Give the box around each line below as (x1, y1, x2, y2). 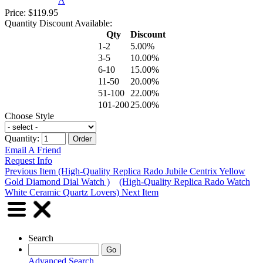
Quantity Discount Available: (5, 18, 112, 28)
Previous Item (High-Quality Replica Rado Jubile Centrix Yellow (5, 166, 245, 176)
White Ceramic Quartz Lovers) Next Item (5, 187, 159, 197)
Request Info (5, 155, 52, 166)
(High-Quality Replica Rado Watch (119, 176, 250, 187)
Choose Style (5, 110, 54, 121)
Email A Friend (5, 144, 61, 155)
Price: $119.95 (5, 7, 58, 18)
